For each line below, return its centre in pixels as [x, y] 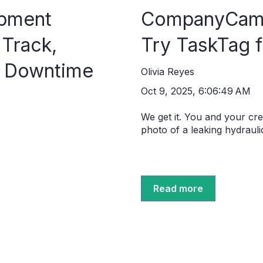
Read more [178, 188]
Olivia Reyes [168, 71]
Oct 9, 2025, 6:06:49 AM [196, 91]
